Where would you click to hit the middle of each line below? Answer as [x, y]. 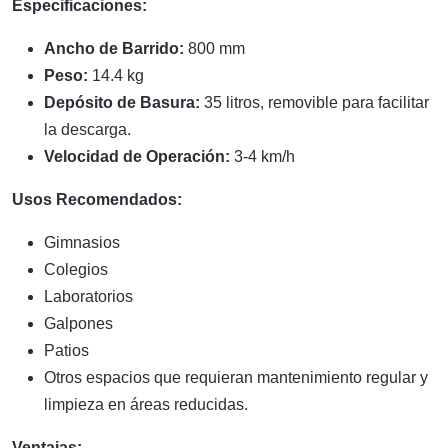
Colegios [76, 269]
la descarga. [87, 129]
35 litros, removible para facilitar [314, 102]
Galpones [78, 323]
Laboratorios [88, 296]
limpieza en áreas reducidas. [146, 404]
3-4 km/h [262, 156]
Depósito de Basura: [122, 102]
